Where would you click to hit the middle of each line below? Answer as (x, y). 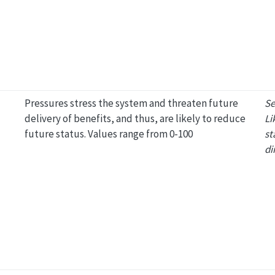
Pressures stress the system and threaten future (131, 103)
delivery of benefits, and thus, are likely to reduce (135, 118)
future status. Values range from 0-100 (108, 134)
